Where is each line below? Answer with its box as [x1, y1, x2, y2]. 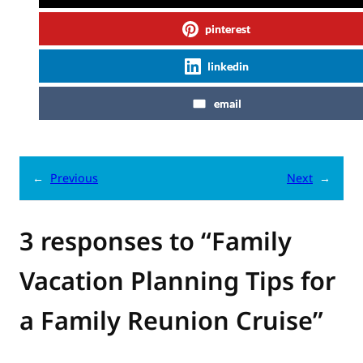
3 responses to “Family [19, 224, 292, 258]
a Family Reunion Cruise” [19, 303, 323, 338]
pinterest [205, 21, 250, 36]
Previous [50, 169, 98, 186]
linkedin [207, 58, 249, 73]
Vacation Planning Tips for [19, 263, 335, 298]
